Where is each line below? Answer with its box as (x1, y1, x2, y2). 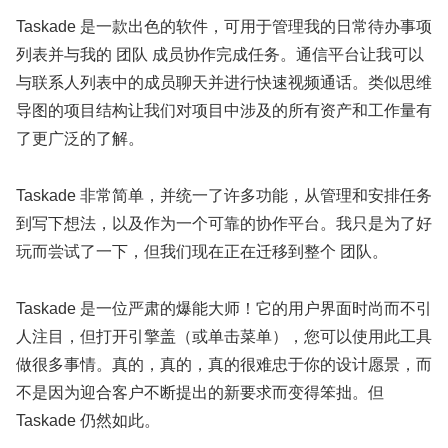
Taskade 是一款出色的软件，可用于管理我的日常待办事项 (16, 18, 432, 36)
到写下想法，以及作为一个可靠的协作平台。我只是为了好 (16, 214, 432, 232)
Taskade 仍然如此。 (16, 411, 160, 429)
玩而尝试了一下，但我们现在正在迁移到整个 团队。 (16, 242, 388, 260)
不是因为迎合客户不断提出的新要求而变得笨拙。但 (16, 383, 384, 401)
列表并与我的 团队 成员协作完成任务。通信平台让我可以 (16, 46, 424, 64)
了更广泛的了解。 (16, 130, 144, 148)
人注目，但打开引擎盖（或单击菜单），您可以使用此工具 (16, 327, 432, 345)
